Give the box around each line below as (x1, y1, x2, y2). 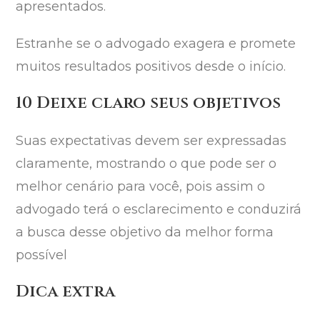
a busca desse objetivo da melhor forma (16, 224, 274, 241)
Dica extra (16, 281, 116, 304)
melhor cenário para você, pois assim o (16, 179, 266, 195)
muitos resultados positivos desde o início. (16, 59, 286, 75)
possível (16, 247, 68, 264)
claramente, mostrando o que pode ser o (16, 156, 277, 172)
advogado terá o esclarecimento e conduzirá (16, 201, 302, 218)
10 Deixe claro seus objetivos (16, 92, 281, 115)
